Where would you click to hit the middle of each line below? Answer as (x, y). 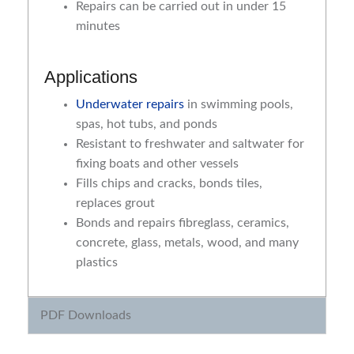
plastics (97, 263)
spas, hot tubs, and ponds (147, 124)
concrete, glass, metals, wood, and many (187, 243)
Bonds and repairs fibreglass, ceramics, (183, 223)
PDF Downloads (86, 316)
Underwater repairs (130, 105)
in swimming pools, (239, 105)
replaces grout (115, 203)
